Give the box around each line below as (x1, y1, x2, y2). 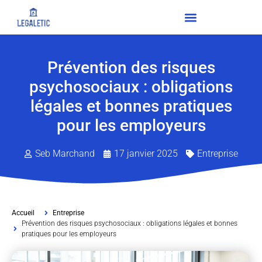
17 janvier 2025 (114, 148, 178, 160)
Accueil (12, 209, 35, 218)
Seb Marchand (35, 148, 95, 160)
